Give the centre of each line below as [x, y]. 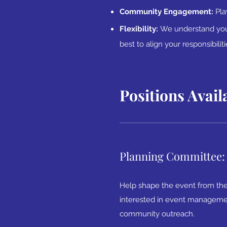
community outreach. [157, 214]
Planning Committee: [172, 156]
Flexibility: [140, 29]
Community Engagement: [167, 12]
